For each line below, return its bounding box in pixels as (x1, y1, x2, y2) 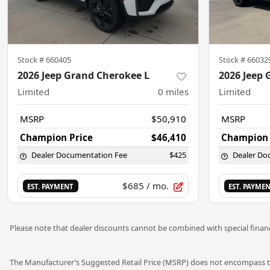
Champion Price (20, 131, 93, 144)
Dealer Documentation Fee (31, 149, 127, 161)
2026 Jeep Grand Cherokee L (17, 69, 149, 83)
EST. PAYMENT (27, 182, 74, 192)
